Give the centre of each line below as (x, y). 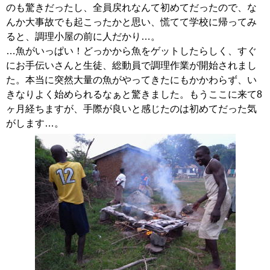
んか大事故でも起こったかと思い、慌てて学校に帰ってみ (131, 22)
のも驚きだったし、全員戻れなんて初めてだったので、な (131, 8)
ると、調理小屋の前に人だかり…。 (83, 36)
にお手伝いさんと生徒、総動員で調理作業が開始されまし (131, 65)
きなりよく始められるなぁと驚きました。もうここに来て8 (134, 94)
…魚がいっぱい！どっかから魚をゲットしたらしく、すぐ (131, 51)
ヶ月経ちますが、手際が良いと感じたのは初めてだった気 (131, 109)
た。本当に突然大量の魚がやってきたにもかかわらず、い (131, 80)
